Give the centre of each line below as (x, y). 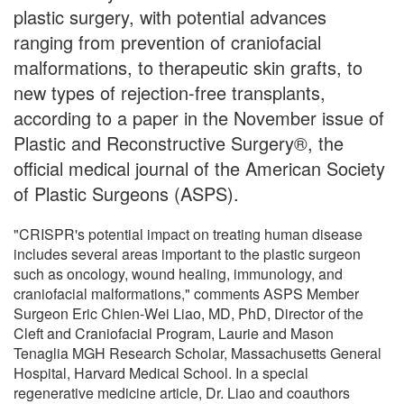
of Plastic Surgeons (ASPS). (126, 193)
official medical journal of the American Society (199, 168)
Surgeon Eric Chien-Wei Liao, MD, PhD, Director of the (188, 313)
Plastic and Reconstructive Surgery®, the (179, 142)
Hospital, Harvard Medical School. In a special (161, 372)
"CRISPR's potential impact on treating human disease (188, 234)
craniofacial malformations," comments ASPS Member (186, 293)
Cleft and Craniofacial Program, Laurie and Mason (174, 333)
